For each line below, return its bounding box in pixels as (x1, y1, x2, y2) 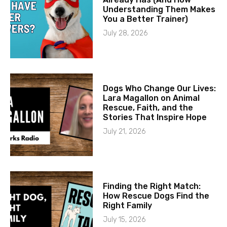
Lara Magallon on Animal (103, 93, 200, 103)
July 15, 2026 (103, 215, 146, 224)
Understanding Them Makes (103, 5, 216, 15)
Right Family (103, 200, 153, 210)
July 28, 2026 (103, 29, 148, 38)
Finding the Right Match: (103, 181, 201, 191)
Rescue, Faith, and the (103, 102, 194, 112)
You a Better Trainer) (103, 14, 188, 24)
